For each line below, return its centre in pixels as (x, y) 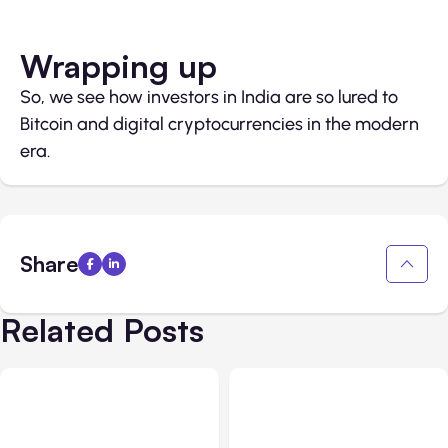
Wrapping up (118, 66)
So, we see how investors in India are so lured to (209, 97)
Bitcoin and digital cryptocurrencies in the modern (219, 124)
